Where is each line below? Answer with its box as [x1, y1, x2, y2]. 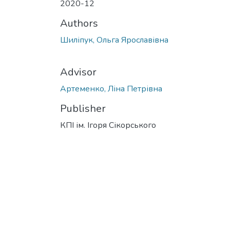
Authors [60, 16, 98, 30]
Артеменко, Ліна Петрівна [60, 83, 162, 94]
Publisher [60, 102, 106, 116]
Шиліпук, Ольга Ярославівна [60, 34, 168, 46]
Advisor [60, 65, 97, 79]
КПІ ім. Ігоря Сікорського [60, 120, 156, 131]
